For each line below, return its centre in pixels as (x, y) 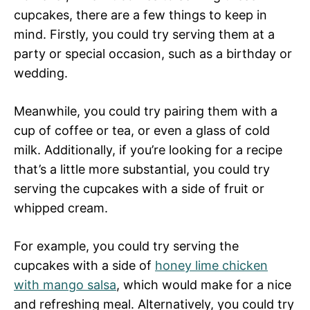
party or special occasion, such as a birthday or (153, 54)
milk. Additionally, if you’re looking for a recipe (148, 150)
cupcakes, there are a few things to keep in (140, 15)
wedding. (41, 73)
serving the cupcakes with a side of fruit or (139, 189)
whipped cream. (61, 208)
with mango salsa (65, 285)
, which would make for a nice (204, 285)
